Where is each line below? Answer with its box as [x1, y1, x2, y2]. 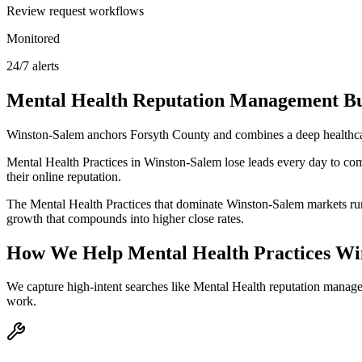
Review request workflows [6, 3, 144, 18]
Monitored [6, 31, 60, 45]
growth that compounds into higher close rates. [6, 211, 244, 225]
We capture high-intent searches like [6, 280, 193, 294]
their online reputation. [6, 169, 121, 183]
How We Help [6, 242, 128, 263]
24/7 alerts [6, 58, 59, 73]
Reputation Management [133, 89, 339, 111]
